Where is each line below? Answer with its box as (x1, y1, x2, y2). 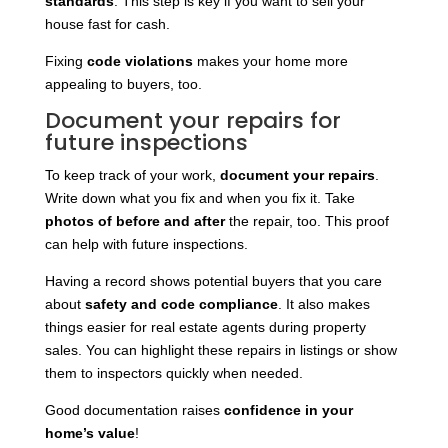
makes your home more (192, 53, 348, 70)
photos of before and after (44, 213, 225, 230)
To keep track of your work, (44, 167, 220, 184)
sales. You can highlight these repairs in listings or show (44, 342, 397, 359)
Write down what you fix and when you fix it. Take (44, 190, 355, 207)
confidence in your (223, 402, 353, 419)
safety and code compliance (84, 296, 278, 313)
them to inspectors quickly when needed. (44, 365, 303, 382)
